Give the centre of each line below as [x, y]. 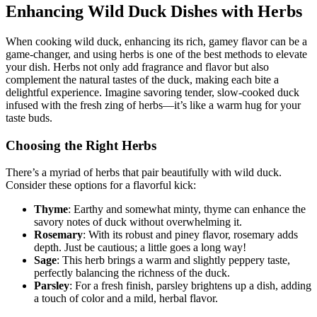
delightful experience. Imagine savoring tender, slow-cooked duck [152, 92]
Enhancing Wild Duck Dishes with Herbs [154, 12]
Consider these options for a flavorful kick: [101, 185]
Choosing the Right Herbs [81, 145]
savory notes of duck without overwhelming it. [138, 222]
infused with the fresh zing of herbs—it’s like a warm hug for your [153, 105]
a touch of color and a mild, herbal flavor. [126, 299]
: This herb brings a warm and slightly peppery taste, [173, 260]
